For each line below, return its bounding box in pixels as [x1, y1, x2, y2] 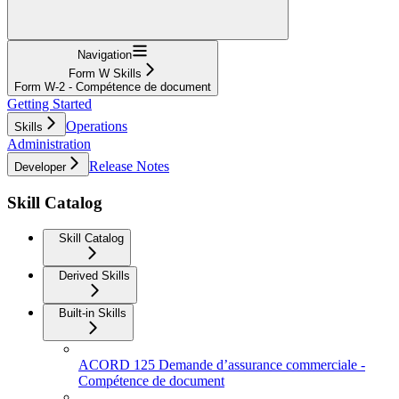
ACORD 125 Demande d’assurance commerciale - [78, 357, 365, 373]
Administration [7, 135, 91, 151]
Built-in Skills [59, 306, 126, 321]
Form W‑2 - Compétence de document [14, 79, 211, 94]
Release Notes [89, 158, 169, 174]
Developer [14, 159, 66, 174]
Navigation [77, 47, 132, 61]
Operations [66, 118, 127, 134]
